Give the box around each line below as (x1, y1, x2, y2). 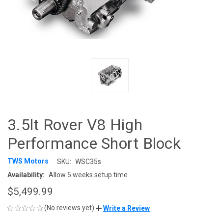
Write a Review (103, 204, 150, 212)
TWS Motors (7, 157, 49, 165)
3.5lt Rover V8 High (7, 115, 142, 134)
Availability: (7, 170, 45, 179)
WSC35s (75, 157, 101, 165)
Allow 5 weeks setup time (48, 170, 128, 179)
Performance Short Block (7, 134, 181, 153)
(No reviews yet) (44, 203, 94, 212)
